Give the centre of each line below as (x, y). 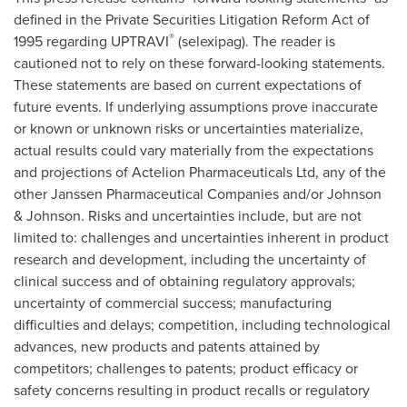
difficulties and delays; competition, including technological (202, 325)
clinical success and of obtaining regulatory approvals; (184, 281)
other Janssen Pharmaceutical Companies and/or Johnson (198, 194)
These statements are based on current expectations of (188, 85)
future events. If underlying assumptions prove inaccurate (196, 107)
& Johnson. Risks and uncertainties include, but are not (188, 216)
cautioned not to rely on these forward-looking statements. (199, 63)
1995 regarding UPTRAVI (91, 41)
